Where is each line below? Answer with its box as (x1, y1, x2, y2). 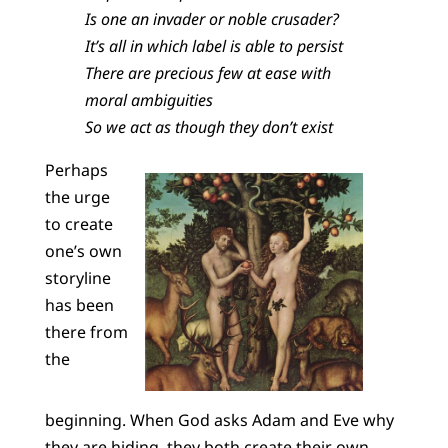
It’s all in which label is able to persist (84, 35, 343, 58)
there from (44, 321, 128, 344)
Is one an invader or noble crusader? (84, 8, 339, 31)
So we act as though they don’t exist (84, 116, 333, 139)
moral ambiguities (84, 89, 213, 112)
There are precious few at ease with (84, 62, 331, 85)
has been (44, 294, 114, 317)
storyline (44, 267, 111, 290)
